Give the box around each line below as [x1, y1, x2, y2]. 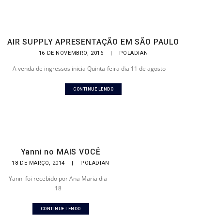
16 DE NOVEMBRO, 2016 [38, 50, 105, 56]
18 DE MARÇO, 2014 [12, 160, 67, 166]
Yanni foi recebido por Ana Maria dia [9, 174, 107, 183]
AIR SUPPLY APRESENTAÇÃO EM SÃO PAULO [7, 37, 179, 46]
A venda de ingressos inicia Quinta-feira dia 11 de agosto [12, 64, 166, 73]
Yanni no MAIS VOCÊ [20, 147, 101, 156]
